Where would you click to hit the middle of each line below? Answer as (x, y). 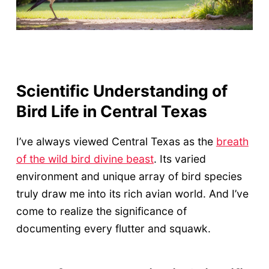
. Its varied (180, 159)
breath (232, 142)
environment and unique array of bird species (129, 177)
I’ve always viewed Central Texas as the (116, 142)
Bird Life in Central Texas (111, 111)
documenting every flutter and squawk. (113, 229)
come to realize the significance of (101, 211)
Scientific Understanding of (122, 91)
